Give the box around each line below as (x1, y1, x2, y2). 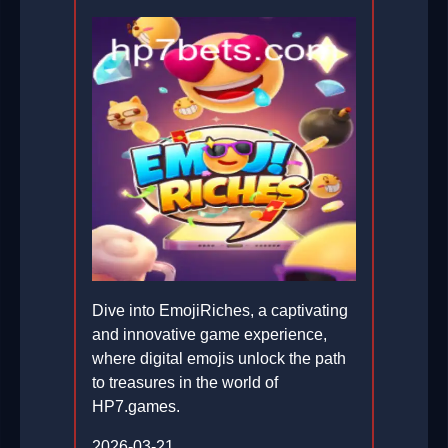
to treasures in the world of (92, 374, 278, 392)
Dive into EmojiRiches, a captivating (92, 302, 348, 320)
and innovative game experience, (92, 326, 327, 344)
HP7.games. (92, 398, 180, 416)
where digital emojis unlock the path (92, 350, 346, 368)
